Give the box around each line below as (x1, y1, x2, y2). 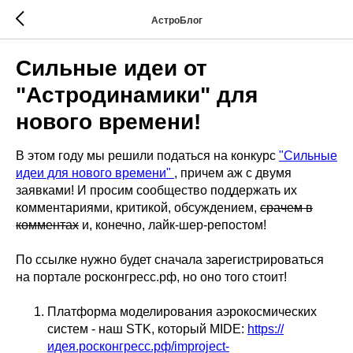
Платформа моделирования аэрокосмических (47, 305, 317, 318)
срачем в (260, 201, 313, 214)
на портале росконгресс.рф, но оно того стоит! (16, 270, 287, 284)
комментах (16, 218, 79, 232)
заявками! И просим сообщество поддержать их (16, 184, 297, 197)
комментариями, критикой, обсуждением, (16, 201, 260, 214)
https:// (247, 322, 284, 336)
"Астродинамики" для (16, 83, 258, 107)
